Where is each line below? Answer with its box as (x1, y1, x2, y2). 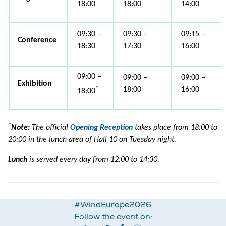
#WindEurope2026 (75, 200, 151, 210)
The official (30, 124, 70, 132)
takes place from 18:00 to (133, 124, 217, 132)
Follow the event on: (74, 212, 152, 222)
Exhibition (18, 80, 52, 88)
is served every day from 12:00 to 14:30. (27, 156, 159, 164)
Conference (18, 36, 56, 45)
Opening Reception (70, 124, 133, 132)
